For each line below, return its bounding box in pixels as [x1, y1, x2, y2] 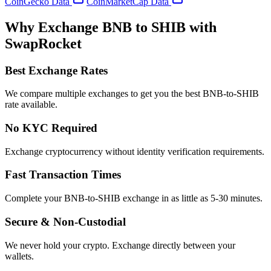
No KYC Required [5, 122, 97, 134]
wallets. [5, 250, 34, 261]
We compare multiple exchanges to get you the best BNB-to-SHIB [5, 88, 259, 99]
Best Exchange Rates [5, 64, 108, 77]
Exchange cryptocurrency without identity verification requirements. [5, 146, 264, 157]
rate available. [5, 99, 57, 110]
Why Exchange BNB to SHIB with [5, 19, 217, 35]
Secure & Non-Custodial [5, 215, 126, 228]
